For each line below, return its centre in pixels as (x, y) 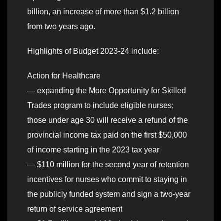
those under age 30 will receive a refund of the (108, 120)
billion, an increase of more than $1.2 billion (103, 12)
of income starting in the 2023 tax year (93, 150)
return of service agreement (75, 209)
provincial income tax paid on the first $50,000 (107, 135)
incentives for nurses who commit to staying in (107, 180)
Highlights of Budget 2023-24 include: (93, 51)
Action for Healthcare (64, 76)
